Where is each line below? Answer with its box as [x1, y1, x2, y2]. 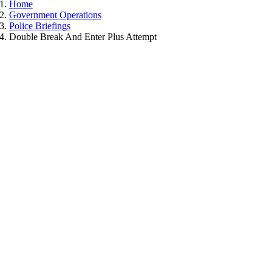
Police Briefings [8, 21, 70, 31]
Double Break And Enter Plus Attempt [8, 32, 157, 42]
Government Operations [8, 10, 101, 20]
